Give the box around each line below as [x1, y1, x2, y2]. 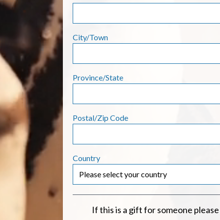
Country [73, 153, 100, 163]
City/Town [73, 32, 108, 42]
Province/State [73, 73, 123, 82]
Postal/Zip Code [73, 113, 128, 123]
